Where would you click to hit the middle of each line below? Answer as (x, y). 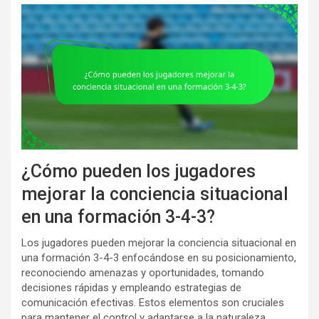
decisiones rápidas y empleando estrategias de (131, 287)
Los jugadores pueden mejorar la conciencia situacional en (159, 242)
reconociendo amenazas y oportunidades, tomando (143, 272)
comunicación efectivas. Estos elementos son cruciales (153, 302)
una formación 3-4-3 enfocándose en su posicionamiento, (159, 257)
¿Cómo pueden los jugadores (138, 171)
